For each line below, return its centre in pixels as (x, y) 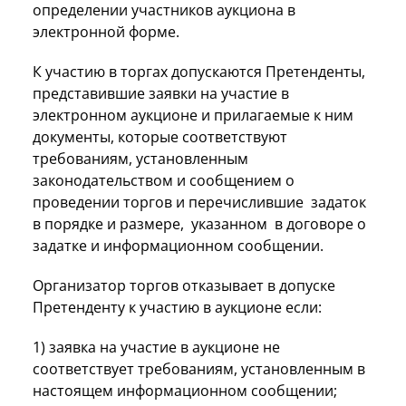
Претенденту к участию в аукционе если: (177, 307)
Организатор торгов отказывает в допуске (184, 285)
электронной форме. (106, 31)
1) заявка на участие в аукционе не (156, 347)
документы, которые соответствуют (160, 136)
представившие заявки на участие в (161, 93)
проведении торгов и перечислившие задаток (201, 202)
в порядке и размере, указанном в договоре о (199, 223)
